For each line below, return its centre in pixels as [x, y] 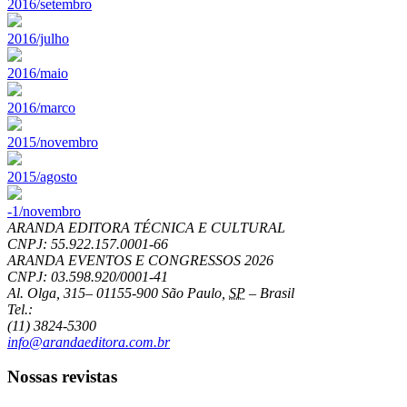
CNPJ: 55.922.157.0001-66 [88, 243]
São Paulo [192, 293]
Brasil [277, 293]
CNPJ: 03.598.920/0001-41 [88, 276]
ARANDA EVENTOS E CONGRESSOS [126, 260]
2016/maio [38, 73]
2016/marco [41, 107]
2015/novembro [53, 142]
